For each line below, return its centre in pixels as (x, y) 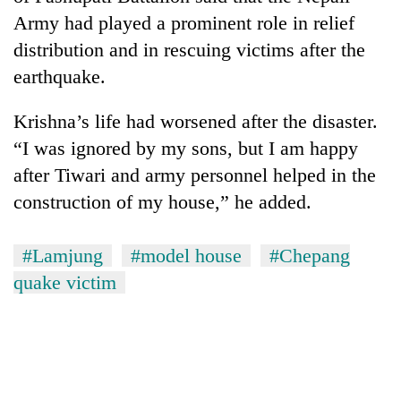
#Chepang (310, 255)
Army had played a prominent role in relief (184, 22)
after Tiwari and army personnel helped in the (195, 175)
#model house (186, 255)
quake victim (65, 282)
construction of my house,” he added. (162, 201)
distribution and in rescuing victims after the (189, 49)
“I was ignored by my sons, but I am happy (186, 148)
